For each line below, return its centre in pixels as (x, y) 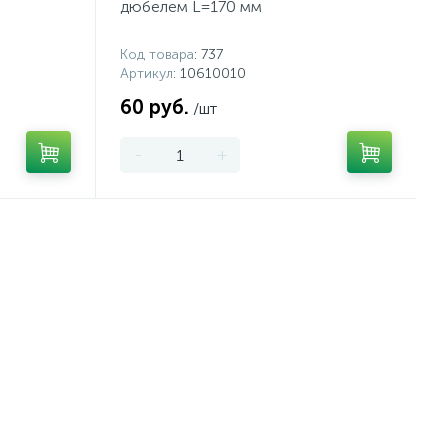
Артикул (146, 73)
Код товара (157, 54)
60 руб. (154, 107)
